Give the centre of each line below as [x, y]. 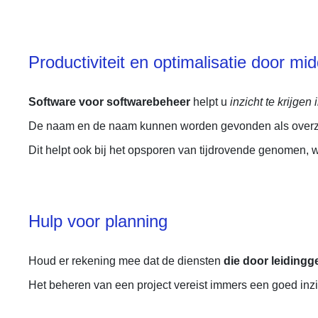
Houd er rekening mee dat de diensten [126, 261]
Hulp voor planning [98, 221]
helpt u [210, 102]
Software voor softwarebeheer [109, 102]
